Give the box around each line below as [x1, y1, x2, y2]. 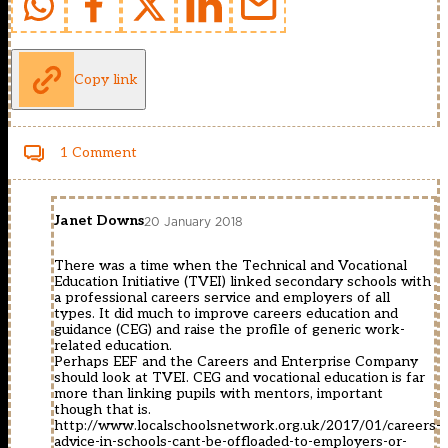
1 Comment [60, 144, 137, 162]
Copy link [74, 70, 138, 88]
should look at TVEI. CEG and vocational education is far [54, 369, 425, 387]
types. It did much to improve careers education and [54, 305, 398, 323]
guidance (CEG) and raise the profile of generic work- [54, 321, 405, 339]
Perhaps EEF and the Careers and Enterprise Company [54, 353, 418, 371]
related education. [54, 337, 172, 355]
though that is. [54, 401, 151, 419]
